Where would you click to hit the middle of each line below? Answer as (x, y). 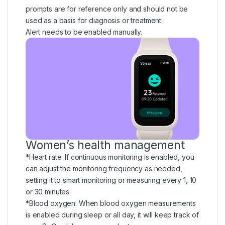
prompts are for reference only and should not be (107, 9)
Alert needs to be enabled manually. (84, 32)
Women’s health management (105, 145)
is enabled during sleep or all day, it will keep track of (113, 215)
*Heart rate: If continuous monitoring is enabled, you (110, 157)
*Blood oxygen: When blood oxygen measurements (111, 203)
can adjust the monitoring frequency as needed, (104, 169)
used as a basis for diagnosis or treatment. (94, 20)
